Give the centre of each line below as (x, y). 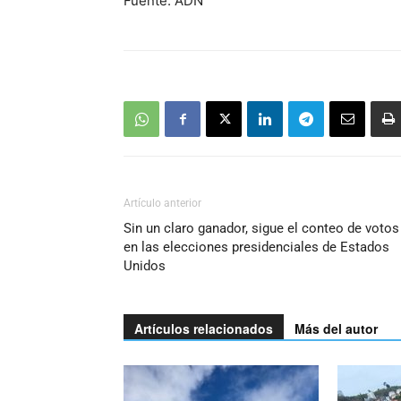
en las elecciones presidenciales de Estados (256, 247)
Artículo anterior (162, 204)
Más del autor (336, 329)
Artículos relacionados (204, 329)
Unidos (145, 266)
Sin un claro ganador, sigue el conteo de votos (261, 229)
